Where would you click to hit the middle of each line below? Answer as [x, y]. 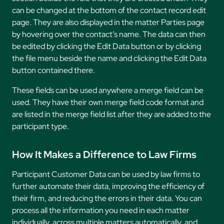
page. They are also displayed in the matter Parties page [108, 22]
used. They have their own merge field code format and [108, 102]
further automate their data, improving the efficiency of [108, 186]
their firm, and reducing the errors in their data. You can [107, 198]
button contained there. [53, 70]
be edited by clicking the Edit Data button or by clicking [106, 46]
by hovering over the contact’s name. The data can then [109, 34]
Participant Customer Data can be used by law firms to [106, 174]
